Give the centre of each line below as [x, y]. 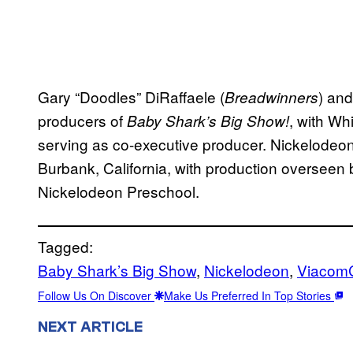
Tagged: [65, 246]
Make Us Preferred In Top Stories [249, 295]
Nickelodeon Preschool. [119, 191]
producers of [82, 120]
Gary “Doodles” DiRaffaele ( [131, 96]
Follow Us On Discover [96, 295]
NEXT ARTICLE [90, 327]
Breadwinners [271, 97]
